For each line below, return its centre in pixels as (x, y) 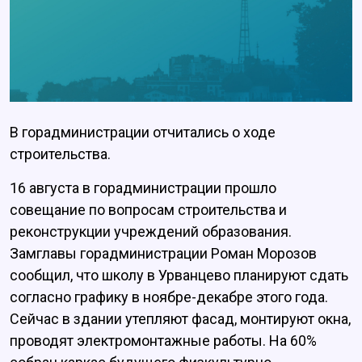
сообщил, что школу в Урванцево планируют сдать (179, 276)
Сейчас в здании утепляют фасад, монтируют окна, (180, 319)
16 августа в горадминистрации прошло (143, 188)
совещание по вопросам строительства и (148, 210)
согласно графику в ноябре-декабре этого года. (169, 297)
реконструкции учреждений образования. (151, 232)
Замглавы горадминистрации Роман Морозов (163, 254)
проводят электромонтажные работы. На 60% (163, 341)
